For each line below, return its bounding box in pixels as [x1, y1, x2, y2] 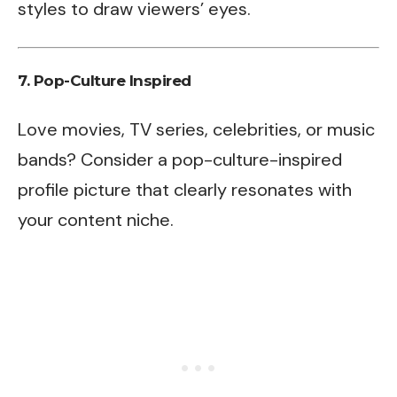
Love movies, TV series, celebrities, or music [18, 117, 375, 141]
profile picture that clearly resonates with [18, 177, 352, 201]
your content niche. [18, 207, 174, 231]
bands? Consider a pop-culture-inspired [18, 147, 342, 171]
